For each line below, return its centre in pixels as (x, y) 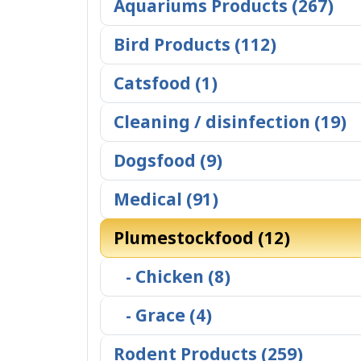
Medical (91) (166, 199)
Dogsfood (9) (168, 160)
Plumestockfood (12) (202, 238)
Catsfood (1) (166, 83)
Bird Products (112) (195, 44)
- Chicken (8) (172, 276)
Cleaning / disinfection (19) (230, 122)
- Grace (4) (163, 315)
